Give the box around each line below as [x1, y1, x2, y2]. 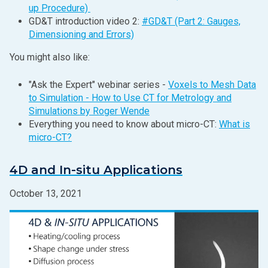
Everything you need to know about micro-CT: [29, 118, 219, 130]
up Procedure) [29, 2, 90, 14]
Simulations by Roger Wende [29, 105, 150, 117]
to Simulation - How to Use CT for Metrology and [29, 92, 232, 103]
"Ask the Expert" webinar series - [29, 79, 166, 90]
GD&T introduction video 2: [29, 16, 142, 27]
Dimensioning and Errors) [29, 29, 134, 40]
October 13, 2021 [10, 188, 82, 199]
